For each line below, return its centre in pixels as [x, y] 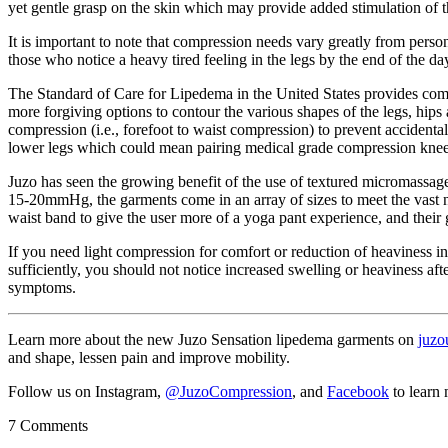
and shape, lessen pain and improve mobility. [149, 357]
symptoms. [42, 287]
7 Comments [48, 425]
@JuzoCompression [228, 391]
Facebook [358, 391]
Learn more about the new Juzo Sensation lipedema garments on [213, 339]
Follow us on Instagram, [86, 391]
